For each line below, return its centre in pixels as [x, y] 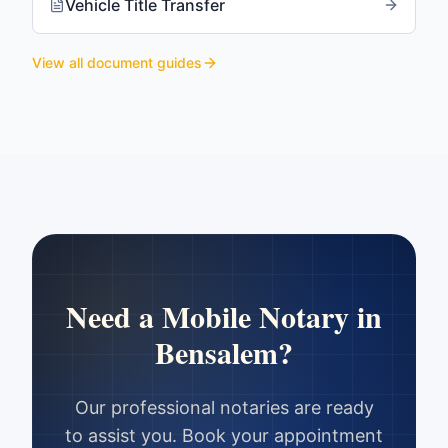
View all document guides [117, 62]
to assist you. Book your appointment [224, 435]
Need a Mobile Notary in [224, 316]
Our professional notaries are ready [224, 407]
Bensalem [216, 352]
